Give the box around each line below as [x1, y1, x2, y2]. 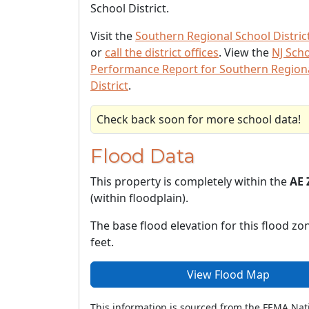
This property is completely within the [90, 174, 290, 189]
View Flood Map [186, 267, 270, 282]
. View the [219, 45, 272, 60]
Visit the [90, 28, 135, 43]
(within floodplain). [90, 190, 188, 206]
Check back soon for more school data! [97, 112, 301, 127]
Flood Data [90, 144, 195, 168]
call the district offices [105, 45, 219, 60]
